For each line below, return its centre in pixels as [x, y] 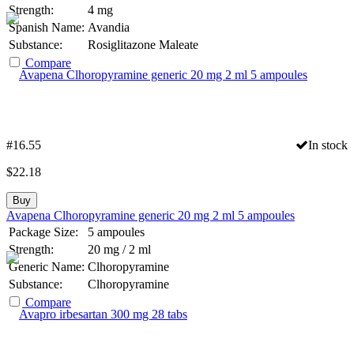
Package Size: [43, 232]
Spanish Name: [47, 27]
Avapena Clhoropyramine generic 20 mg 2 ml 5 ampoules [151, 215]
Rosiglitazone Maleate [143, 44]
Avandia [109, 27]
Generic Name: [47, 266]
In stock [328, 145]
